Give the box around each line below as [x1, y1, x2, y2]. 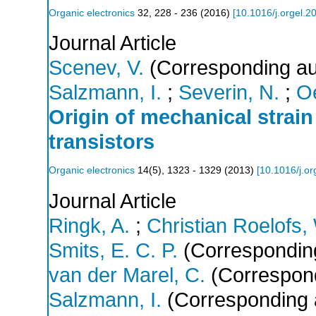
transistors [49, 130, 154, 154]
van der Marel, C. [49, 264, 205, 287]
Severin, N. [178, 81, 279, 104]
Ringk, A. [49, 214, 130, 238]
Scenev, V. [49, 56, 144, 80]
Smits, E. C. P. [49, 239, 178, 262]
